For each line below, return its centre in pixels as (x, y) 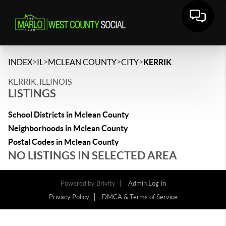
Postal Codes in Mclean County (64, 142)
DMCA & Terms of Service (139, 197)
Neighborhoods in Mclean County (68, 128)
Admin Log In (147, 183)
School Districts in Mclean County (69, 115)
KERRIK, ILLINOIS (40, 82)
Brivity (106, 183)
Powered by (78, 183)
